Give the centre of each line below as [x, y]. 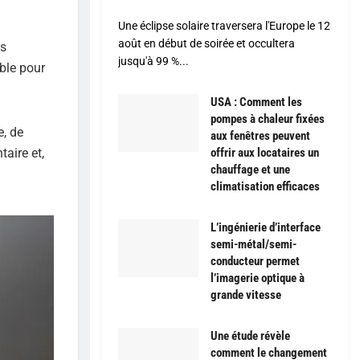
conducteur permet [255, 262]
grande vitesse [246, 295]
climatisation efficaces [265, 187]
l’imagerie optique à [258, 278]
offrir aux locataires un [265, 153]
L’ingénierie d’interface [266, 228]
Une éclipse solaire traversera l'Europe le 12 [224, 26]
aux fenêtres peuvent [260, 136]
